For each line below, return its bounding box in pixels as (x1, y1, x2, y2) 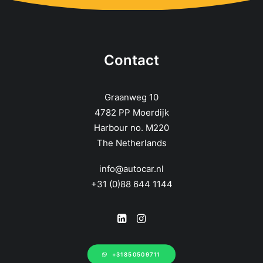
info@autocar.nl (99, 163, 164, 174)
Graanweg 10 (104, 92, 159, 103)
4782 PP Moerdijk (94, 107, 169, 118)
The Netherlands (96, 137, 167, 149)
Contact (104, 52, 159, 69)
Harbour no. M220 (94, 122, 169, 133)
